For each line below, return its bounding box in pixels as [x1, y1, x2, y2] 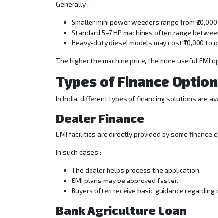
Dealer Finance [56, 111, 146, 126]
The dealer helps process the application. [72, 166, 200, 175]
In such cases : [56, 148, 103, 157]
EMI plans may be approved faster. [72, 176, 178, 185]
